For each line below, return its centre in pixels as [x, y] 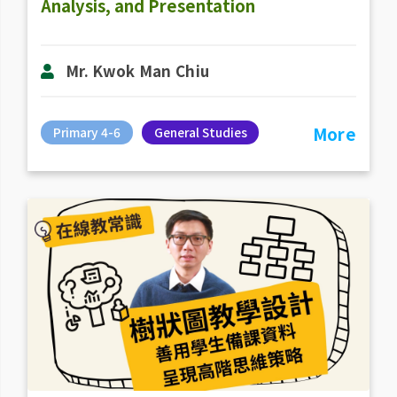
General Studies [200, 132]
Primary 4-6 [86, 132]
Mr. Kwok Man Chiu [138, 71]
